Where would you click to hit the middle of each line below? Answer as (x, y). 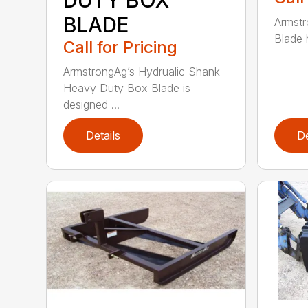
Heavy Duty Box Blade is (127, 88)
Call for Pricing (121, 47)
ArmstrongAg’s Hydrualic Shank (142, 71)
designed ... (92, 104)
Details (103, 135)
